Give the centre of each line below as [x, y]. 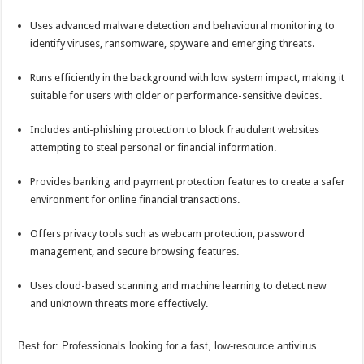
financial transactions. [188, 199]
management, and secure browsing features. [135, 251]
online [123, 199]
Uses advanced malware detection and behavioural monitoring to [183, 26]
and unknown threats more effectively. [119, 303]
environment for [69, 199]
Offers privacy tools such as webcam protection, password [168, 234]
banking [92, 182]
